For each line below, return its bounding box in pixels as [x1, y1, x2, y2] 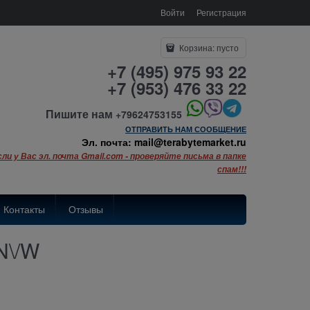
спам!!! [217, 163, 246, 175]
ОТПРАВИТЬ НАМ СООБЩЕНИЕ [125, 124, 246, 134]
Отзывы [69, 201, 103, 216]
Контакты [3, 201, 45, 216]
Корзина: [177, 42, 217, 53]
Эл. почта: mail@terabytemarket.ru [82, 135, 246, 149]
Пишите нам [46, 106, 113, 122]
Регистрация [197, 6, 246, 18]
